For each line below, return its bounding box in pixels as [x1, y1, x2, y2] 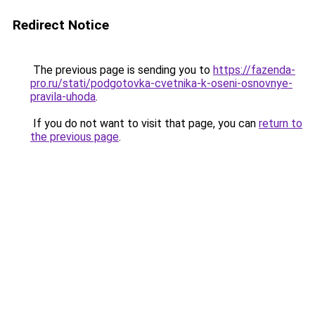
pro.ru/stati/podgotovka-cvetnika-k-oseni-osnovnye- [30, 77, 292, 90]
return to [259, 117, 302, 130]
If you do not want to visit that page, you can [30, 117, 259, 130]
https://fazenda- [213, 63, 295, 77]
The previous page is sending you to [30, 63, 213, 77]
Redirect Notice [13, 17, 109, 33]
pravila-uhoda [30, 90, 96, 103]
